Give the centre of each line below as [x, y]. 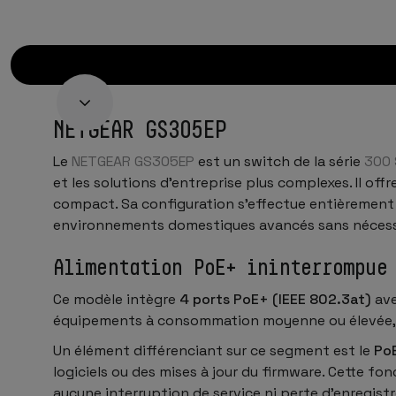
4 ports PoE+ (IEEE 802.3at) [275, 299]
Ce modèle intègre [116, 299]
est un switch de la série [279, 161]
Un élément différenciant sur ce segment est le [213, 350]
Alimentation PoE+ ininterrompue [220, 267]
